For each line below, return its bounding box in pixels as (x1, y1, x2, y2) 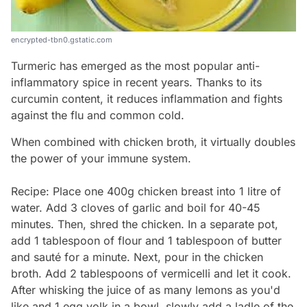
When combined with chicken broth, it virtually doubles (11, 134, 295, 149)
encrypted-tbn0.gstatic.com (11, 34, 112, 45)
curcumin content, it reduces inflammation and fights (11, 91, 282, 106)
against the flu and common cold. (11, 108, 184, 122)
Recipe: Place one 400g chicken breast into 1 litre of (11, 184, 281, 198)
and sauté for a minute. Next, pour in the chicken (11, 249, 263, 264)
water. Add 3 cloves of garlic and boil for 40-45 (11, 200, 260, 214)
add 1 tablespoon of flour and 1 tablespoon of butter (11, 233, 282, 247)
